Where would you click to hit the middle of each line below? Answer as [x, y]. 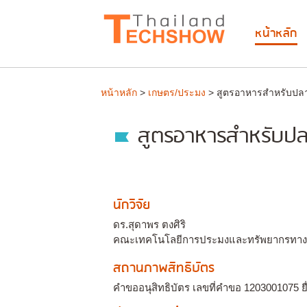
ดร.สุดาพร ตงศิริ [149, 224]
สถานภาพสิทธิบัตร [164, 268]
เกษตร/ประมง [177, 93]
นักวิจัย [132, 205]
